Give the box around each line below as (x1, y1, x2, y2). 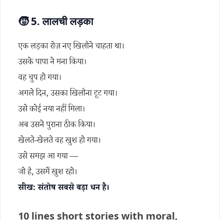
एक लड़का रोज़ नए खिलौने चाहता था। (18, 41, 124, 54)
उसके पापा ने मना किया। (18, 56, 86, 70)
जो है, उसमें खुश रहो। (18, 166, 77, 180)
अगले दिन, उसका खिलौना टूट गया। (18, 88, 117, 101)
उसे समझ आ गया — (18, 151, 78, 164)
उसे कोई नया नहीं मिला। (18, 104, 85, 117)
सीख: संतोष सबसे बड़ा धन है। (18, 182, 110, 195)
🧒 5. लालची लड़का (18, 14, 93, 28)
